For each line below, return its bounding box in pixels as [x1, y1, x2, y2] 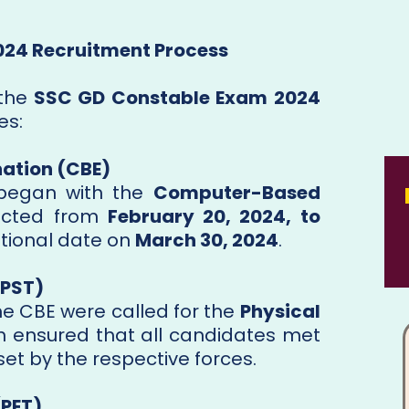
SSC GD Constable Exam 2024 [34, 85, 320, 111]
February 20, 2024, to [107, 204, 320, 230]
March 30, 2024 [135, 227, 278, 254]
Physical [239, 299, 320, 325]
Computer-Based [152, 180, 320, 206]
